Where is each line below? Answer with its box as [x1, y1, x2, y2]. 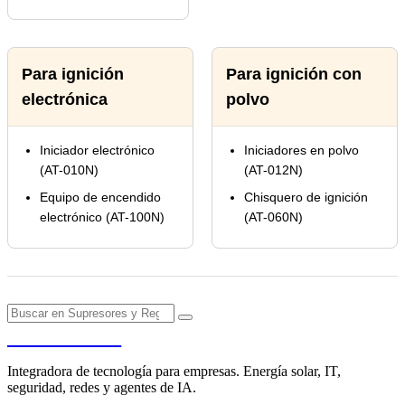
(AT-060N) [244, 210, 303, 225]
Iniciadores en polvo [244, 143, 359, 158]
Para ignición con [226, 65, 362, 84]
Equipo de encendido [40, 190, 161, 205]
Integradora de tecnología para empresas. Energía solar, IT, [7, 363, 341, 380]
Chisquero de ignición [244, 190, 368, 205]
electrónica [22, 90, 108, 109]
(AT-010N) [40, 163, 99, 178]
